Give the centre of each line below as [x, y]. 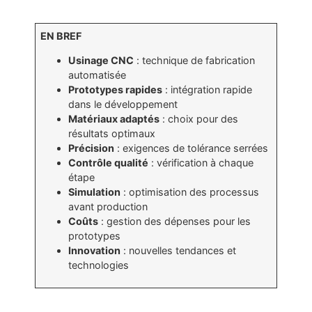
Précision [92, 148]
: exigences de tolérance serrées [192, 148]
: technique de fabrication [195, 61]
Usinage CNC [101, 61]
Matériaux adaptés [114, 119]
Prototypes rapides [116, 90]
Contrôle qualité [109, 163]
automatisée [97, 75]
